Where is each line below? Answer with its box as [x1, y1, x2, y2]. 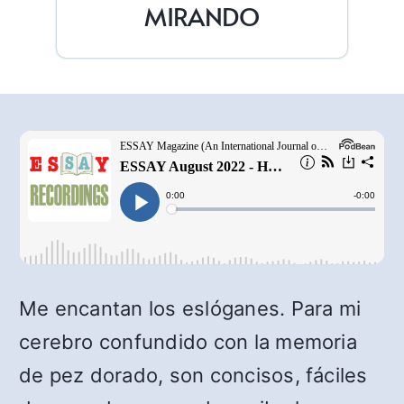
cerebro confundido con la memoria [19, 330, 357, 354]
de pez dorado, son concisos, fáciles [19, 363, 368, 388]
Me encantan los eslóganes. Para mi [19, 297, 362, 321]
